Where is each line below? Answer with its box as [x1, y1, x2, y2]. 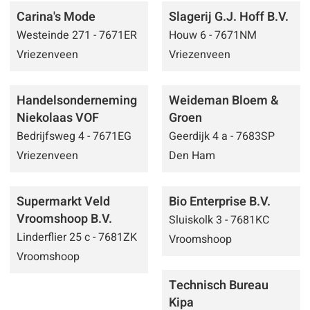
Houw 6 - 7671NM [169, 26, 257, 44]
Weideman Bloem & [169, 91, 279, 110]
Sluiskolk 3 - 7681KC [169, 211, 269, 228]
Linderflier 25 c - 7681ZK [16, 228, 137, 246]
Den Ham [169, 147, 215, 164]
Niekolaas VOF [16, 108, 99, 127]
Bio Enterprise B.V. [169, 192, 271, 211]
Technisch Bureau [169, 275, 268, 295]
